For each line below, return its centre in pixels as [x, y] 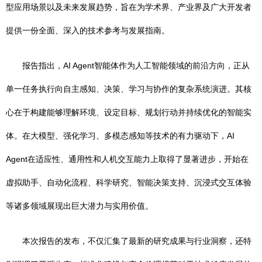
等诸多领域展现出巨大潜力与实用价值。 [80, 206]
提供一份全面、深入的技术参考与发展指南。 [88, 30]
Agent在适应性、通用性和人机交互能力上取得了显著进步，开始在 [127, 159]
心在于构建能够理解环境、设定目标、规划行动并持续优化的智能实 [129, 112]
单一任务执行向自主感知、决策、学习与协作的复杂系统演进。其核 [129, 89]
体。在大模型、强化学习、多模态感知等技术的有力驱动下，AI [120, 136]
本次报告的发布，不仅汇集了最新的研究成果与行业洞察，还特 [137, 241]
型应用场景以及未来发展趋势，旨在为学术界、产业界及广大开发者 [129, 7]
